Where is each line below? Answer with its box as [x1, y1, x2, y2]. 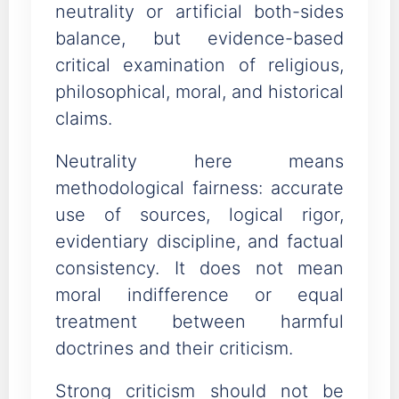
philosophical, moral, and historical [55, 85, 344, 102]
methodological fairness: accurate [55, 181, 344, 199]
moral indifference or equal [55, 288, 344, 305]
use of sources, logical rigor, [55, 208, 344, 225]
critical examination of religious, [55, 58, 344, 76]
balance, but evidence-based [55, 31, 344, 49]
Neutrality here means [55, 154, 344, 172]
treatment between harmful [55, 314, 344, 332]
